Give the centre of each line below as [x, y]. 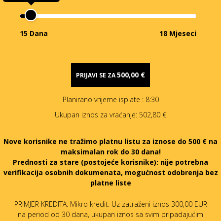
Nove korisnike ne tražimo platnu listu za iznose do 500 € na [110, 141]
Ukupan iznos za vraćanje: [97, 114]
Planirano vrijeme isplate [102, 99]
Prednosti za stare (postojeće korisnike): [86, 162]
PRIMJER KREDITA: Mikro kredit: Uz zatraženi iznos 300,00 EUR [110, 204]
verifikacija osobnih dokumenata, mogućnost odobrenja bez [110, 172]
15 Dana [34, 33]
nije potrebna [184, 162]
